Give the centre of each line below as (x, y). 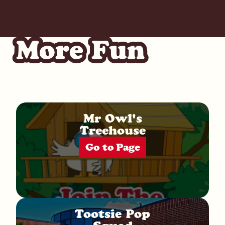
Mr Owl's (113, 119)
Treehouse (113, 131)
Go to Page (113, 147)
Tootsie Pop (113, 214)
